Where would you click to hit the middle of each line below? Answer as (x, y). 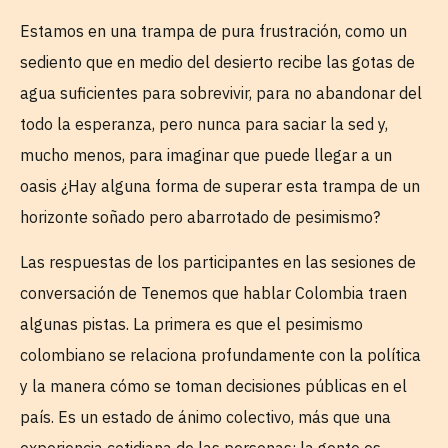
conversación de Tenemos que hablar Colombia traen (213, 293)
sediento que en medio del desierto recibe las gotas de (217, 61)
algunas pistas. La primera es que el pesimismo (191, 324)
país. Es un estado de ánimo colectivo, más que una (205, 417)
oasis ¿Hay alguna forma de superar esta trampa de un (220, 185)
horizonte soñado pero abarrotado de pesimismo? (200, 216)
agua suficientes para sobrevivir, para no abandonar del (221, 92)
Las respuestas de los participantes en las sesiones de (218, 262)
